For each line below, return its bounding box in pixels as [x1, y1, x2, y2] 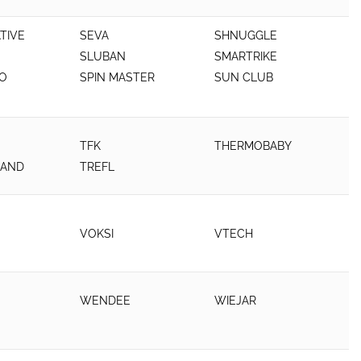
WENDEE [80, 293, 131, 307]
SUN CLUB [214, 71, 274, 84]
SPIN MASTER [80, 71, 156, 84]
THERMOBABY [214, 139, 293, 152]
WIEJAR [214, 293, 257, 307]
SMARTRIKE [214, 50, 278, 63]
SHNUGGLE [214, 29, 278, 42]
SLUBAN [80, 50, 127, 63]
